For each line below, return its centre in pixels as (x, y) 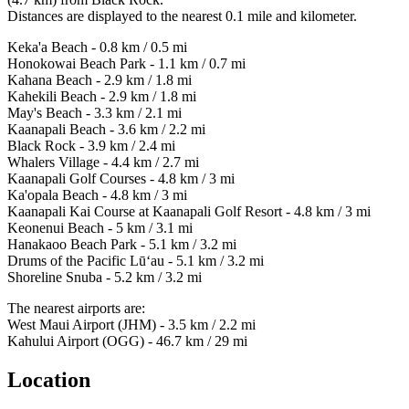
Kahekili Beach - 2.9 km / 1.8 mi (102, 97)
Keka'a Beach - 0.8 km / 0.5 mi (97, 47)
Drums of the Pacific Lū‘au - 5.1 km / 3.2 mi (136, 261)
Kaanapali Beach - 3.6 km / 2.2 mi (106, 130)
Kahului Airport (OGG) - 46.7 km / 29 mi (127, 341)
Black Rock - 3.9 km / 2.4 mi (91, 146)
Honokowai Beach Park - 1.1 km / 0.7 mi (126, 64)
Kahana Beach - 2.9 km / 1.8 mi (100, 80)
